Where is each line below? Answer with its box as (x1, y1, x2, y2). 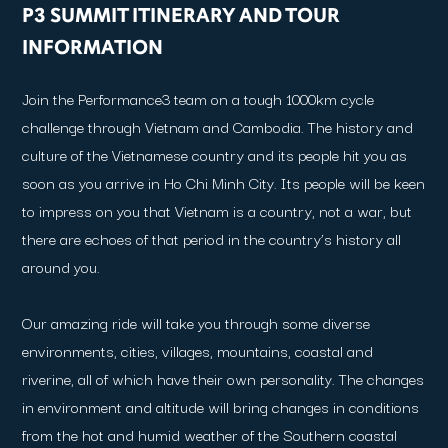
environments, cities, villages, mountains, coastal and (22, 338, 374, 362)
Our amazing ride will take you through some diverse (22, 310, 371, 334)
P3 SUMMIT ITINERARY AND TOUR (22, 3, 341, 28)
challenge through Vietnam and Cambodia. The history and (22, 114, 414, 138)
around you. (22, 254, 101, 278)
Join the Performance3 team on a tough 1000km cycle (22, 86, 375, 110)
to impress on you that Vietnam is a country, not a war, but (22, 198, 413, 222)
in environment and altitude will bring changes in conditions (22, 394, 420, 418)
